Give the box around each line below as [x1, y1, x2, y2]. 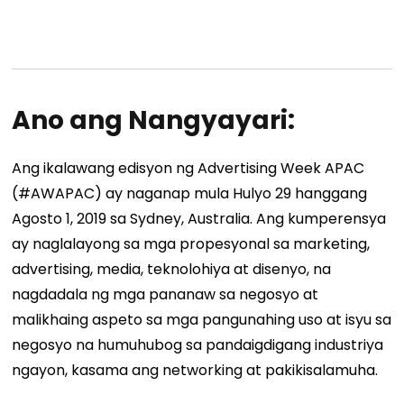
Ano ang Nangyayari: [12, 103, 296, 138]
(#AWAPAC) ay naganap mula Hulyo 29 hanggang [12, 183, 368, 205]
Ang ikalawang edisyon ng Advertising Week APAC [12, 158, 365, 179]
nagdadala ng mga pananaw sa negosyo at [12, 284, 319, 306]
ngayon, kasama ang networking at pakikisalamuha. [12, 360, 379, 381]
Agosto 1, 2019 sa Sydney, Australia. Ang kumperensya [12, 208, 387, 230]
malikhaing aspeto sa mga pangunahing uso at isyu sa [12, 309, 392, 331]
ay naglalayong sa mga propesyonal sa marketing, [12, 234, 371, 255]
